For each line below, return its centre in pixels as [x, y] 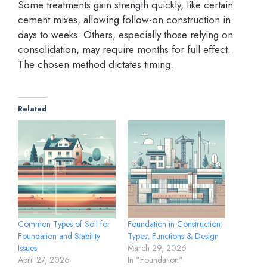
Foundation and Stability [59, 236]
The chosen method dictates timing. [96, 64]
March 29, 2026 [157, 248]
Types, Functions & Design [173, 236]
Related [32, 109]
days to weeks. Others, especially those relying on [125, 34]
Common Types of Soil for [64, 224]
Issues [27, 248]
